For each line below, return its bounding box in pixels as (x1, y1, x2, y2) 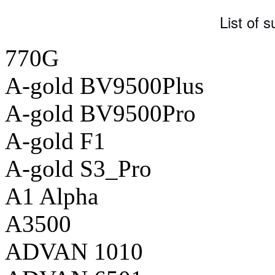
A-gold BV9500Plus (5, 72, 204, 99)
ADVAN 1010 (5, 238, 143, 265)
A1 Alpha (5, 182, 98, 209)
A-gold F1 (5, 127, 106, 154)
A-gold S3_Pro (5, 155, 152, 182)
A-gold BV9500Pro (5, 99, 196, 126)
